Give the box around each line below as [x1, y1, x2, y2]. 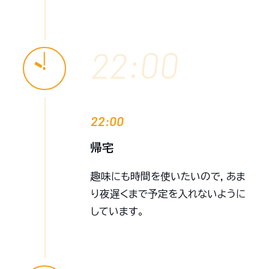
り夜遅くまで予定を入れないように [91, 188, 246, 199]
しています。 [91, 205, 145, 216]
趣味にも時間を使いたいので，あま [91, 171, 246, 181]
